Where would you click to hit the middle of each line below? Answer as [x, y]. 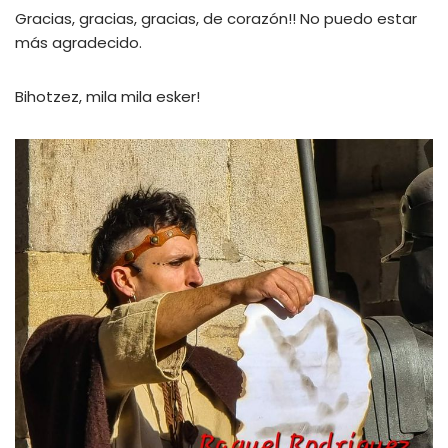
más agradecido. [78, 43]
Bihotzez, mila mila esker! [107, 97]
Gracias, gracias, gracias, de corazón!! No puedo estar [216, 19]
